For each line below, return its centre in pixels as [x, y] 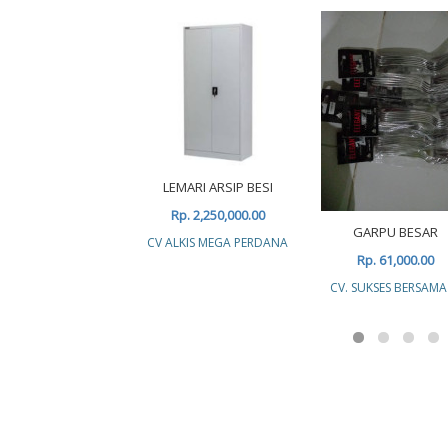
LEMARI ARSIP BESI [217, 187]
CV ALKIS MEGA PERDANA [217, 242]
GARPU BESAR [395, 232]
